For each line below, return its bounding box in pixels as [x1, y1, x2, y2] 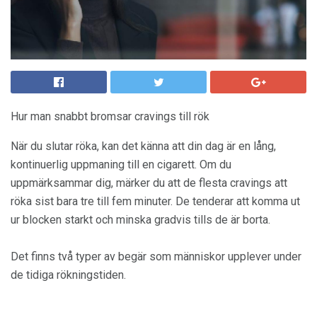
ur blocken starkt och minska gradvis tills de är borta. [11, 213, 270, 226]
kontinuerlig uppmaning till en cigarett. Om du [11, 158, 231, 171]
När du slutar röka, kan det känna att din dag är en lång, [11, 139, 276, 153]
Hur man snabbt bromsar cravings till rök [11, 110, 209, 123]
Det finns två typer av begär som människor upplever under [11, 250, 301, 263]
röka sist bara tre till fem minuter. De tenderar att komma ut [11, 195, 300, 208]
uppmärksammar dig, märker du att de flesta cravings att [11, 176, 287, 190]
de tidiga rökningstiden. [11, 268, 126, 282]
